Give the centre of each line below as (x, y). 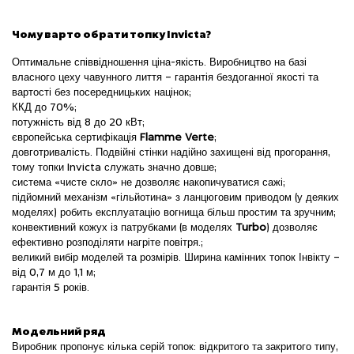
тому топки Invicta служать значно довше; (114, 168)
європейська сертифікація (76, 138)
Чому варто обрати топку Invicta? (111, 34)
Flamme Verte (177, 138)
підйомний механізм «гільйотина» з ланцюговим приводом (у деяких (175, 198)
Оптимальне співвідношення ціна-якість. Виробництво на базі (159, 63)
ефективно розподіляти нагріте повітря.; (107, 243)
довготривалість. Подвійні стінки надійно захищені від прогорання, (171, 153)
